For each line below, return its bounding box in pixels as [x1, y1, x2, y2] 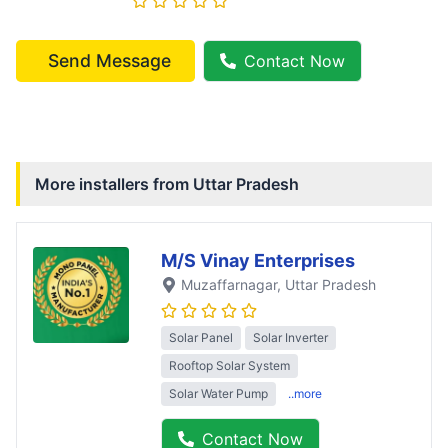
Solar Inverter [253, 329, 328, 345]
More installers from [35, 174, 193, 195]
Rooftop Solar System [169, 357, 290, 373]
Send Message [48, 50, 171, 72]
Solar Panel [169, 329, 233, 345]
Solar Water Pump [169, 385, 268, 401]
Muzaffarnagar [181, 276, 277, 294]
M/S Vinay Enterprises [161, 250, 355, 272]
